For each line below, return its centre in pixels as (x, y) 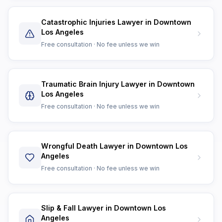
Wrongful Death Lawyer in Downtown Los (114, 146)
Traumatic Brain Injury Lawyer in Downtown (118, 84)
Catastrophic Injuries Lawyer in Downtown (116, 22)
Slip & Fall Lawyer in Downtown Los (103, 208)
